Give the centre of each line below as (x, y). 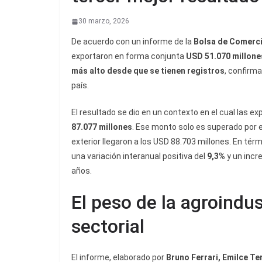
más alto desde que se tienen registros (148, 71)
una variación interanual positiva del (139, 156)
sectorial (108, 227)
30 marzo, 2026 (104, 21)
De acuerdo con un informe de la (132, 42)
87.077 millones (102, 127)
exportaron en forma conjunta (129, 56)
